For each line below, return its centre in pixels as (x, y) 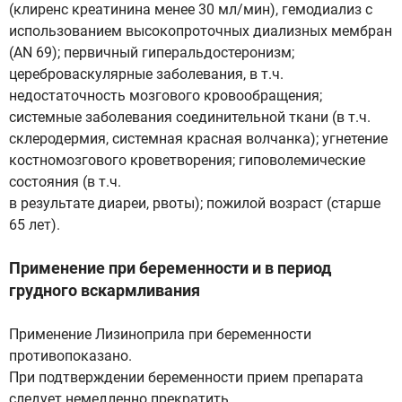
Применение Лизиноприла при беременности (160, 334)
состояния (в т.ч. (65, 182)
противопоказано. (70, 356)
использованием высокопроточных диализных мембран (201, 31)
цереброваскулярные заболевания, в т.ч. (146, 74)
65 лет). (35, 225)
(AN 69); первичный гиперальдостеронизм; (152, 52)
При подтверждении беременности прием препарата (186, 377)
